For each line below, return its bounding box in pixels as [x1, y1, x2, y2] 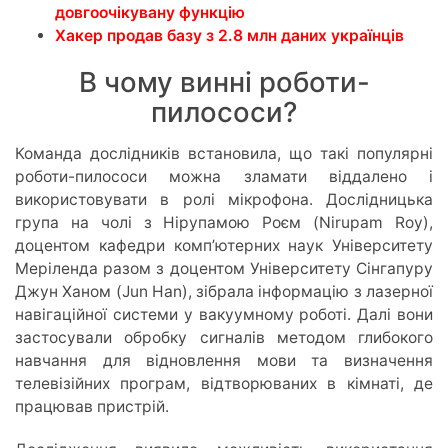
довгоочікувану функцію [55, 2, 245, 22]
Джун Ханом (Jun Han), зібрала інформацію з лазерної [15, 281, 433, 301]
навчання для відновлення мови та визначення [15, 350, 433, 370]
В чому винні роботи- [78, 64, 370, 99]
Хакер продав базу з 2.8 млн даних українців [55, 25, 404, 45]
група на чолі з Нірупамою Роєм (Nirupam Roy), [15, 212, 433, 232]
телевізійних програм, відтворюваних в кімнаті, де [15, 373, 433, 393]
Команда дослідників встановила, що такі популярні [15, 143, 433, 163]
